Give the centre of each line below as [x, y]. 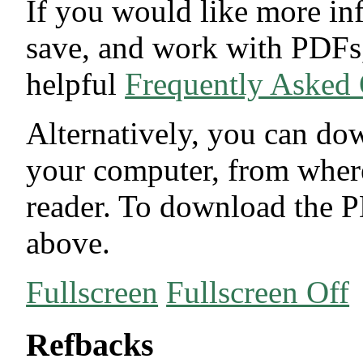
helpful [76, 83]
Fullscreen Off [258, 292]
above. [68, 242]
